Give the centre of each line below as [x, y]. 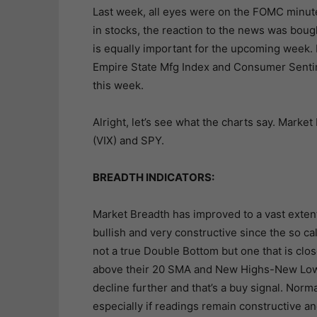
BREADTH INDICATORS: [153, 177]
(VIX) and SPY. [128, 140]
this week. [118, 85]
